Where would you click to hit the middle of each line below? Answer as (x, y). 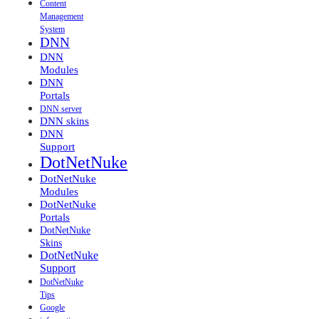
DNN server (61, 109)
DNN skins (64, 121)
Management (62, 16)
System (52, 29)
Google (52, 307)
